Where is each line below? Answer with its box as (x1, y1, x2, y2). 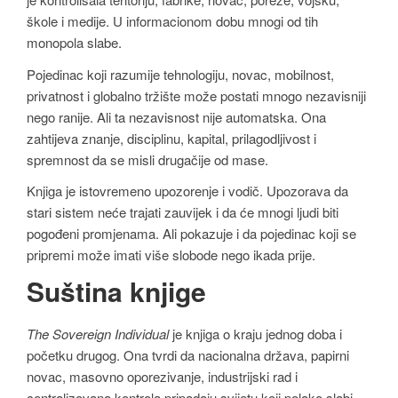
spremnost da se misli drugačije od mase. (27, 149, 268, 169)
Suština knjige (27, 271, 206, 310)
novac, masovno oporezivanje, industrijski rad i (27, 366, 298, 386)
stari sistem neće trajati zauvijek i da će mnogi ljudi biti (27, 203, 338, 222)
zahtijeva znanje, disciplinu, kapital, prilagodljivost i (27, 128, 316, 147)
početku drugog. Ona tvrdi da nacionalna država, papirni (27, 345, 349, 364)
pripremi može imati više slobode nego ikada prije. (27, 245, 315, 265)
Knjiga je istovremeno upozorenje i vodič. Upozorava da (27, 181, 348, 201)
